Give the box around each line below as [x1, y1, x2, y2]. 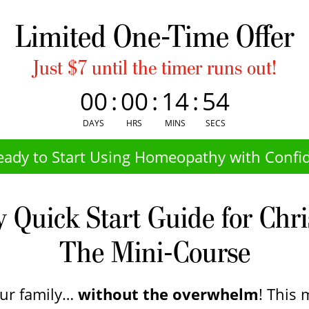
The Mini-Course [59, 234, 250, 270]
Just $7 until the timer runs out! [32, 55, 277, 81]
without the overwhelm [78, 283, 259, 305]
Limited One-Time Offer [14, 17, 295, 55]
